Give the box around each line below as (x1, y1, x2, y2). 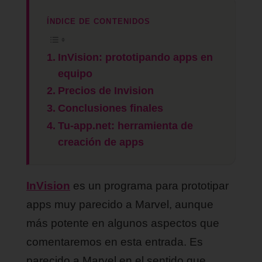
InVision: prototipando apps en (57, 51, 213, 64)
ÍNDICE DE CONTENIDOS (47, 16, 150, 26)
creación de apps (57, 136, 144, 149)
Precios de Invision (57, 85, 154, 97)
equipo (57, 68, 92, 80)
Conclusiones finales (57, 102, 163, 115)
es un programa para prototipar (70, 180, 229, 192)
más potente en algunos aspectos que (26, 217, 219, 230)
